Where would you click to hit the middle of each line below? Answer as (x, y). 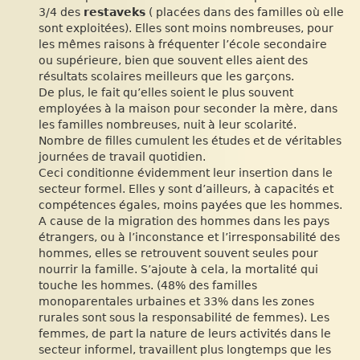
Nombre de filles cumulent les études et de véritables (190, 141)
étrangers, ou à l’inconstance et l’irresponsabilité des (189, 237)
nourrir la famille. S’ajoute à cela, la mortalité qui (178, 269)
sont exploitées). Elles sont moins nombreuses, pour (186, 28)
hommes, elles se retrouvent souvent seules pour (178, 253)
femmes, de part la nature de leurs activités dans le (185, 333)
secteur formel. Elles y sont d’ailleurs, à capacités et (186, 189)
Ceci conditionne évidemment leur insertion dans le (186, 173)
